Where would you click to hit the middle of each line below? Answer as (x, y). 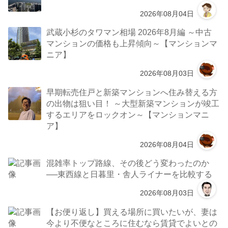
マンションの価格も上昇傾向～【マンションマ (132, 44)
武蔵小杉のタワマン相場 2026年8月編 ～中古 (129, 32)
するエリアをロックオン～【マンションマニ (128, 114)
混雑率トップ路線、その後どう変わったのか (128, 163)
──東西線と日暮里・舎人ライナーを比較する (130, 174)
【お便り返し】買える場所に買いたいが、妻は (132, 211)
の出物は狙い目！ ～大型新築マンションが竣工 (133, 103)
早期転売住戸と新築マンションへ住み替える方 (132, 92)
